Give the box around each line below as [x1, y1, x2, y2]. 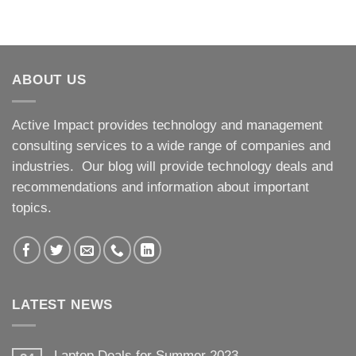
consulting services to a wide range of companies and [12, 138, 331, 154]
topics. [12, 200, 52, 216]
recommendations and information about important [12, 180, 309, 195]
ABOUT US [12, 72, 87, 88]
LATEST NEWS [12, 296, 114, 312]
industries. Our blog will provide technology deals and [12, 159, 333, 175]
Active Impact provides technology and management [12, 118, 323, 133]
